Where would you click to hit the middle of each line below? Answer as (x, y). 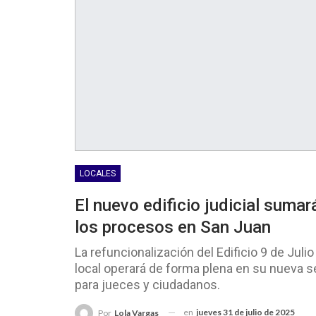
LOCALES (98, 173)
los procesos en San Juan (173, 227)
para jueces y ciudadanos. (147, 284)
